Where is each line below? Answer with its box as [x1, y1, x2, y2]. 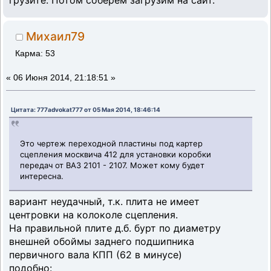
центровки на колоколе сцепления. [9, 209, 178, 221]
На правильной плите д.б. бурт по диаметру [9, 222, 221, 235]
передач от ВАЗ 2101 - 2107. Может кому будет [20, 160, 207, 170]
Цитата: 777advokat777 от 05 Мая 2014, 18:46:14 [11, 106, 160, 114]
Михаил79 [26, 28, 85, 44]
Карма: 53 [15, 49, 56, 59]
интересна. [20, 171, 64, 181]
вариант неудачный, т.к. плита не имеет [9, 195, 200, 208]
